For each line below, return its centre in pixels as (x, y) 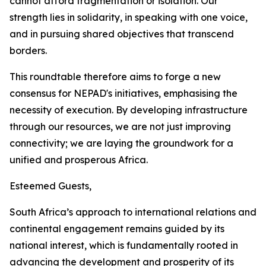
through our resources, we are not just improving (120, 126)
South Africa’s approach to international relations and (133, 212)
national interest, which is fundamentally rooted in (124, 245)
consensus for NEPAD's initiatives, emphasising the (123, 93)
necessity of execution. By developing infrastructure (129, 110)
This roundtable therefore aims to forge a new (115, 77)
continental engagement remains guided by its (117, 229)
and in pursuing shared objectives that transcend (122, 34)
